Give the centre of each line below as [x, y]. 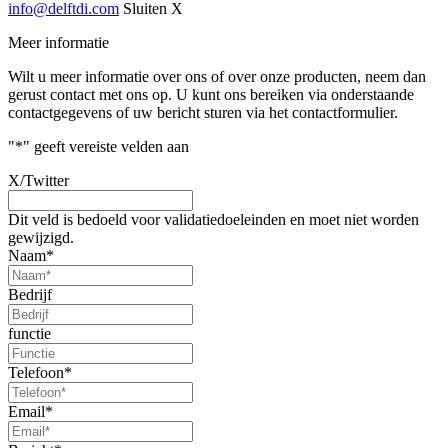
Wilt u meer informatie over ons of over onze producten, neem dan [217, 76]
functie [29, 333]
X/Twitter [38, 180]
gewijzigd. [41, 237]
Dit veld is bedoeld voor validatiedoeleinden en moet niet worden [213, 219]
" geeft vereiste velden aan [106, 146]
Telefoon [36, 372]
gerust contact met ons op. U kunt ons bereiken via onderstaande [211, 94]
